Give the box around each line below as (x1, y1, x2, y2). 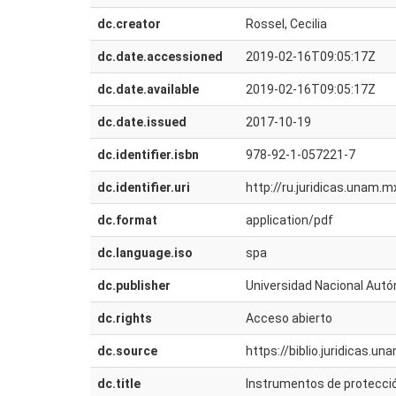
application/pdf (246, 213, 333, 227)
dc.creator (97, 17, 161, 31)
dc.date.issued (97, 115, 187, 129)
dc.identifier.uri (97, 180, 190, 194)
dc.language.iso (97, 246, 193, 260)
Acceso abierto (246, 311, 332, 325)
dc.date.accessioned (97, 49, 223, 64)
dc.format (97, 213, 157, 227)
